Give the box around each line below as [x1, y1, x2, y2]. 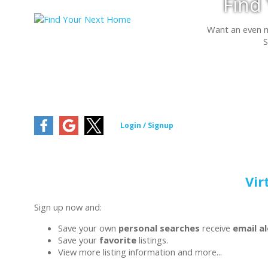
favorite [99, 233, 136, 246]
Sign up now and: [34, 201, 102, 214]
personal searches [118, 221, 200, 234]
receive [200, 221, 233, 234]
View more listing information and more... [58, 245, 222, 258]
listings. [136, 233, 168, 246]
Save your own [58, 221, 118, 234]
